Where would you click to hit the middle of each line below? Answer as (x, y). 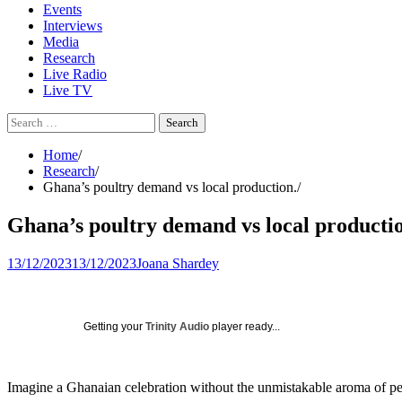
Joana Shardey (178, 263)
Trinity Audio (177, 326)
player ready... (245, 326)
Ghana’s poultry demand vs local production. (170, 187)
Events (62, 9)
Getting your (114, 326)
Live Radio (75, 74)
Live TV (68, 90)
